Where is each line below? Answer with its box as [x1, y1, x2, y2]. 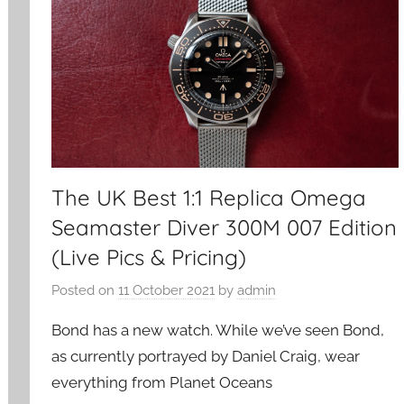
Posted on [51, 282, 119, 299]
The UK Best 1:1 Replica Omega [51, 183, 367, 211]
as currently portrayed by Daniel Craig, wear [51, 347, 361, 366]
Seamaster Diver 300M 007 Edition [51, 213, 398, 241]
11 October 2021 [118, 282, 216, 299]
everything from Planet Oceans [51, 373, 273, 392]
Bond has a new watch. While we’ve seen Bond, [51, 321, 385, 340]
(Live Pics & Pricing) [51, 243, 247, 271]
